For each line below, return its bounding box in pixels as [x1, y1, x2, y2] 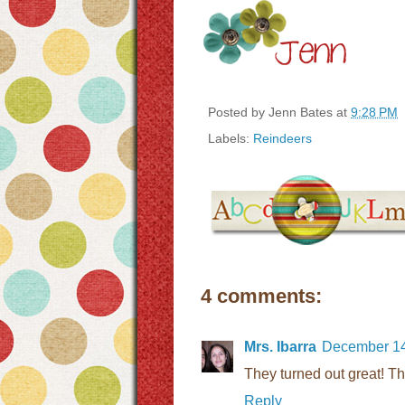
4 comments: [201, 285, 322, 308]
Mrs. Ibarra [244, 339, 316, 355]
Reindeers [253, 131, 312, 146]
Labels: [208, 131, 253, 146]
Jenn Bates [268, 104, 333, 119]
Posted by [208, 104, 268, 119]
